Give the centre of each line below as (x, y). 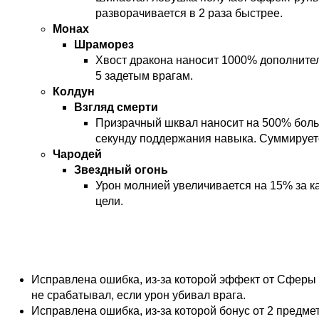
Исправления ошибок (109, 241)
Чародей (77, 155)
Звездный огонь (121, 170)
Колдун (74, 92)
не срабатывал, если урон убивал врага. (138, 296)
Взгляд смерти (116, 108)
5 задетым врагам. (144, 76)
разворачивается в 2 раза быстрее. (189, 14)
